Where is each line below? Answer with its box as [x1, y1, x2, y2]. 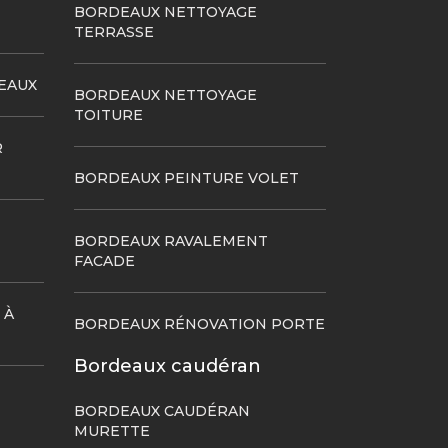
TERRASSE [73, 23, 154, 41]
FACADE [73, 252, 135, 270]
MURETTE [73, 422, 150, 440]
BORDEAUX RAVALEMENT [73, 232, 268, 250]
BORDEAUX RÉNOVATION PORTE [73, 315, 325, 333]
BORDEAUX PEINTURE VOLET [73, 169, 299, 187]
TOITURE [73, 106, 143, 124]
